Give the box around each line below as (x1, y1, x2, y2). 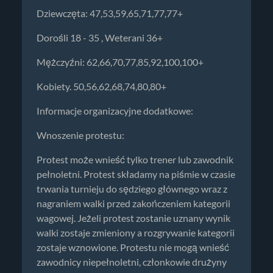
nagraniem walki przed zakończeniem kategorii (37, 197, 230, 209)
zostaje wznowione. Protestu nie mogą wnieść (37, 241, 229, 253)
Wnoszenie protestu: (37, 129, 124, 141)
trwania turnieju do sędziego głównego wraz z (37, 183, 227, 194)
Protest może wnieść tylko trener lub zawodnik (37, 154, 233, 165)
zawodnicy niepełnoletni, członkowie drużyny (37, 256, 227, 268)
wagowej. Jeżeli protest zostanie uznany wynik (37, 212, 230, 224)
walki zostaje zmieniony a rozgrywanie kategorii (37, 227, 235, 238)
